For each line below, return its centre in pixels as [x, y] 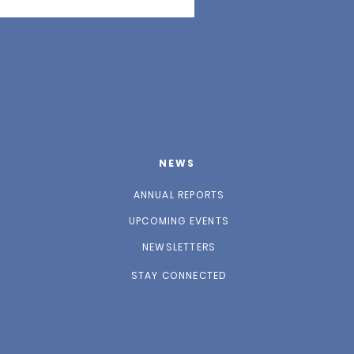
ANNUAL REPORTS [179, 195]
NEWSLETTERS [179, 247]
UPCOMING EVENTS [179, 221]
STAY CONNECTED [179, 275]
